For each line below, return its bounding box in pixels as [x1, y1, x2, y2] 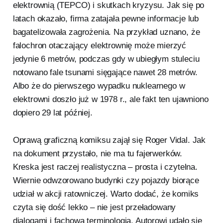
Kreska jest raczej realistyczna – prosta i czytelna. [12, 162, 198, 172]
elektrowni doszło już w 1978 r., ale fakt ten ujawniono [12, 95, 209, 105]
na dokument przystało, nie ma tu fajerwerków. [12, 149, 183, 159]
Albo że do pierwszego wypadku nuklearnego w [12, 81, 185, 91]
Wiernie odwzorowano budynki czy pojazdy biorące [12, 176, 199, 186]
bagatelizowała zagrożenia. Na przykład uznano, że [12, 27, 200, 37]
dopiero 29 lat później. [12, 108, 93, 118]
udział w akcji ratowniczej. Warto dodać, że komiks [12, 189, 199, 199]
